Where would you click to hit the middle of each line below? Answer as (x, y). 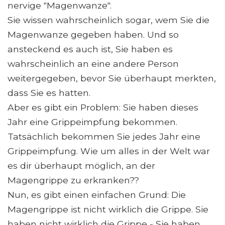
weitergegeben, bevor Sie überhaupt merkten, (112, 78)
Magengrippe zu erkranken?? (73, 180)
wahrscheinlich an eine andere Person (93, 64)
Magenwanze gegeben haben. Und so (93, 35)
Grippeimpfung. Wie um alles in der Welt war (109, 151)
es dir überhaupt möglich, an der (81, 166)
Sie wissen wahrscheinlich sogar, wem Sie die (108, 20)
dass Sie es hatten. (49, 93)
